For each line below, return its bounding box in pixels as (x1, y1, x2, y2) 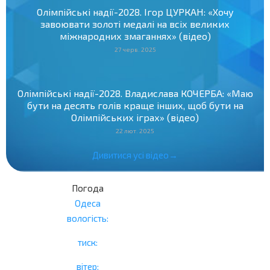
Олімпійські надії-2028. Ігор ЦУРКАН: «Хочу (36, 5, 234, 17)
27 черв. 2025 (114, 45, 156, 53)
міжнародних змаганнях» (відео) (59, 30, 211, 42)
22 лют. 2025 (116, 127, 154, 134)
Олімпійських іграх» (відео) (71, 111, 199, 123)
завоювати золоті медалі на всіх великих (40, 17, 230, 30)
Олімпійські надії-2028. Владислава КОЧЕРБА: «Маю (17, 87, 253, 99)
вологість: (66, 212, 108, 224)
